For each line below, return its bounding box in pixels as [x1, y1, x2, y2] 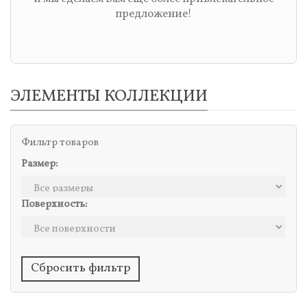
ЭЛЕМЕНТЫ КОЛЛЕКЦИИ [10, 85, 208, 109]
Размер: [21, 157, 58, 172]
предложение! [115, 6, 192, 23]
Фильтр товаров [21, 136, 99, 151]
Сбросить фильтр [31, 260, 130, 278]
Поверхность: [21, 197, 87, 212]
